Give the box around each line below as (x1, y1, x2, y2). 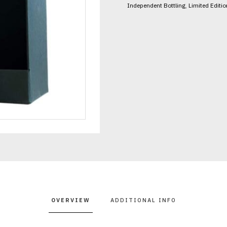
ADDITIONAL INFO (110, 196, 176, 204)
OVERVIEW (51, 196, 90, 204)
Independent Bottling (127, 1, 186, 9)
